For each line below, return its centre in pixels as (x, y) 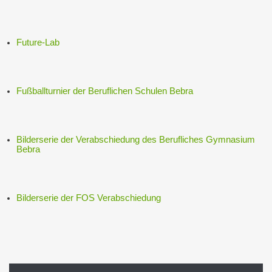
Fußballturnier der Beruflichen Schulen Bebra (105, 91)
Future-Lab (38, 42)
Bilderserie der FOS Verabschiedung (89, 198)
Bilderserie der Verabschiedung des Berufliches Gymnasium (136, 139)
